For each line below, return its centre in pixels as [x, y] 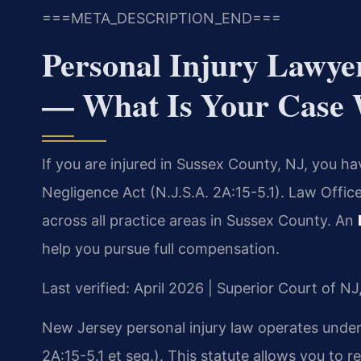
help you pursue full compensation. [161, 248]
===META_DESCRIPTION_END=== [162, 19]
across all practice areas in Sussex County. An [200, 220]
